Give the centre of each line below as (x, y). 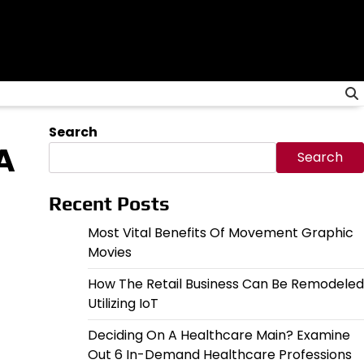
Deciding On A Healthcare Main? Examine (219, 335)
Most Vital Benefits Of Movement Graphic (220, 233)
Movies (109, 252)
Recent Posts (109, 204)
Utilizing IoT (123, 303)
